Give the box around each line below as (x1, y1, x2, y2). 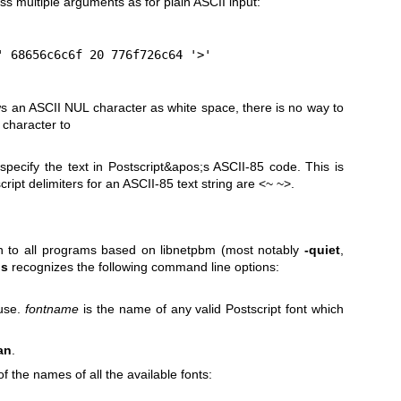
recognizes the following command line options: (7, 260, 279, 275)
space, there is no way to (200, 100, 345, 115)
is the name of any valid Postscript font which (79, 301, 345, 316)
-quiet (304, 243, 340, 258)
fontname (25, 301, 80, 316)
